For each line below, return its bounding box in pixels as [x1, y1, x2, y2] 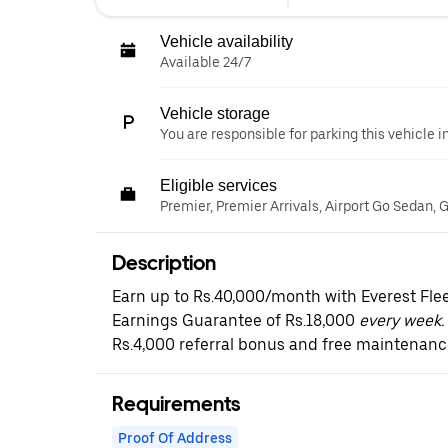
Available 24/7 [160, 54, 251, 70]
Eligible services [160, 177, 277, 194]
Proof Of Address [118, 430, 232, 446]
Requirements [112, 392, 240, 416]
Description [112, 251, 216, 275]
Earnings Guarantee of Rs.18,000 [112, 311, 355, 330]
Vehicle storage [160, 105, 270, 122]
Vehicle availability [160, 33, 293, 50]
